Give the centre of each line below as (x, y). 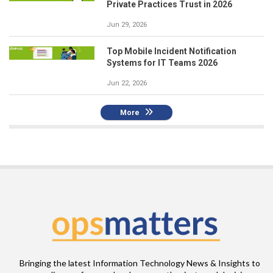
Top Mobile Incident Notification (172, 51)
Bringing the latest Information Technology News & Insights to (140, 263)
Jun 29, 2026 (127, 24)
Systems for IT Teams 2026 (162, 62)
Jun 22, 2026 (127, 83)
